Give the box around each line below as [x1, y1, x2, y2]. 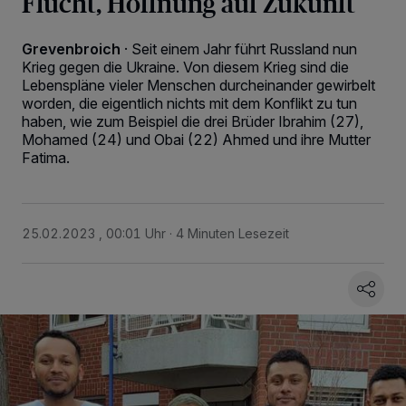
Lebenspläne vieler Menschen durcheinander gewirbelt [22, 76, 375, 94]
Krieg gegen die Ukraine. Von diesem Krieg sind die [22, 58, 349, 76]
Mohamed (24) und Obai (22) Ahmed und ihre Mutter [22, 130, 371, 149]
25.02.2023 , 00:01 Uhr [22, 226, 166, 241]
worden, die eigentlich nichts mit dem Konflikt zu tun [22, 94, 357, 112]
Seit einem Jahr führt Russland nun [131, 40, 357, 58]
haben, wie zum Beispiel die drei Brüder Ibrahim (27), [22, 112, 363, 130]
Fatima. [22, 149, 70, 167]
